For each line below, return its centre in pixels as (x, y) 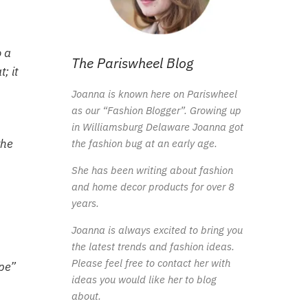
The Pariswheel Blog (132, 63)
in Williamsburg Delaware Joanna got (157, 126)
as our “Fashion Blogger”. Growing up (156, 110)
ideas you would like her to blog (144, 279)
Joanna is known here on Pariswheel (154, 93)
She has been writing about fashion (152, 170)
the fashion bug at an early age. (144, 143)
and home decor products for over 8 (153, 186)
